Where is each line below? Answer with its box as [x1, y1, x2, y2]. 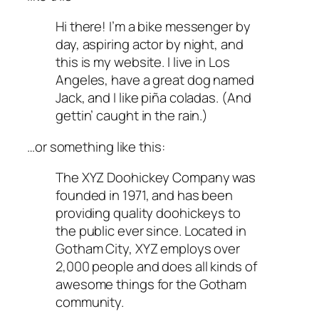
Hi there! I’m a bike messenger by [56, 17, 251, 36]
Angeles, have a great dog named [56, 70, 254, 90]
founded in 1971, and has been [56, 186, 234, 205]
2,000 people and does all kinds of [56, 257, 257, 276]
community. [56, 293, 125, 312]
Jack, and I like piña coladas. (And [56, 88, 251, 108]
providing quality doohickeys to [56, 204, 241, 223]
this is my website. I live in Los [56, 53, 230, 72]
